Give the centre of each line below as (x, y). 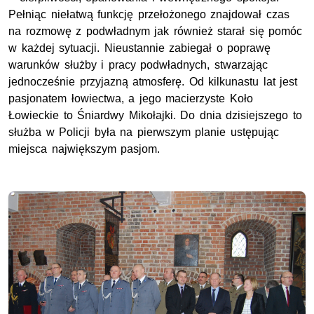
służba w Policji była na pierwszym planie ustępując (144, 132)
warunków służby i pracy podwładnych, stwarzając (138, 64)
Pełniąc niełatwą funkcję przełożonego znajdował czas (149, 14)
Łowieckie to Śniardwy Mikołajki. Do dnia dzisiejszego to (155, 115)
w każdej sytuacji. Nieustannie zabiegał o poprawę (140, 48)
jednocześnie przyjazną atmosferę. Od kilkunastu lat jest (153, 81)
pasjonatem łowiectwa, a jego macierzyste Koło (131, 98)
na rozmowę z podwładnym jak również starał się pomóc (156, 31)
